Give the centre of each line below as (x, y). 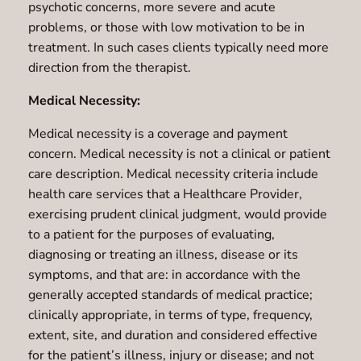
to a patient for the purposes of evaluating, (151, 234)
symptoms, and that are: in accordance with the (164, 274)
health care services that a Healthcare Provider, (165, 194)
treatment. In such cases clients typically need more (178, 47)
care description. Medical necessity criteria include (173, 174)
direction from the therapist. (109, 67)
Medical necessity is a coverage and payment (158, 133)
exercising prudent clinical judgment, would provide (177, 214)
